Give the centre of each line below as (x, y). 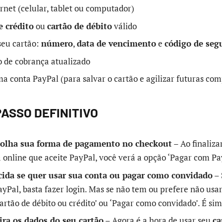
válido (124, 26)
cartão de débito (80, 26)
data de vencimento (116, 44)
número (57, 44)
